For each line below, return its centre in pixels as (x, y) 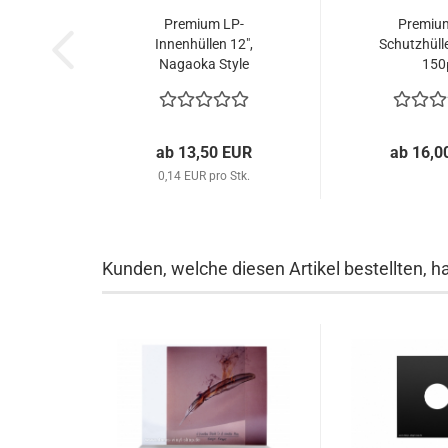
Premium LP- (203, 24)
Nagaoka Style (203, 64)
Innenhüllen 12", (203, 44)
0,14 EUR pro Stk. (203, 176)
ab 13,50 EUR (203, 152)
